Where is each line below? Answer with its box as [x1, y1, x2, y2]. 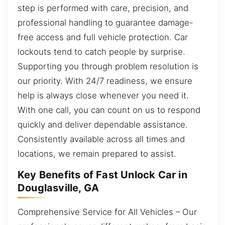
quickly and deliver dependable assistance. [18, 119, 188, 130]
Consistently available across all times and [18, 134, 185, 144]
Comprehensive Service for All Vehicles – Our [18, 206, 197, 217]
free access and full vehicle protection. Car [18, 32, 188, 42]
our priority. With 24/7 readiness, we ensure [18, 75, 192, 86]
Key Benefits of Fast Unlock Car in [18, 169, 187, 181]
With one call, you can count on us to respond [18, 104, 200, 115]
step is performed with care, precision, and [18, 3, 188, 13]
